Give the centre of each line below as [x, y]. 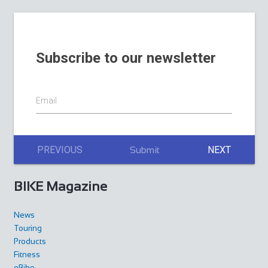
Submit [145, 150]
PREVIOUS [60, 150]
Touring [28, 229]
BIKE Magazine [60, 186]
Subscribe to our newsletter [126, 58]
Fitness [27, 255]
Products [30, 242]
